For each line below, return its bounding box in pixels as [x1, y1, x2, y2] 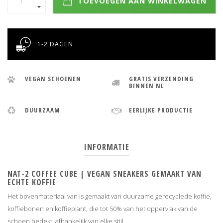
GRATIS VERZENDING [129, 74, 194, 84]
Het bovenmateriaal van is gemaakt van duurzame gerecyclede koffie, [7, 192, 212, 201]
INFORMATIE [84, 141, 129, 153]
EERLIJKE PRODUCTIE [129, 106, 193, 115]
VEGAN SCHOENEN [25, 74, 81, 84]
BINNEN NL [129, 81, 164, 91]
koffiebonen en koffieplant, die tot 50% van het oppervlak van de [7, 204, 198, 214]
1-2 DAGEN [37, 40, 73, 49]
